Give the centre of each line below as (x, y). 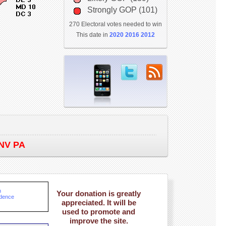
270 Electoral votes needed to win (115, 24)
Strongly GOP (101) (122, 10)
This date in (93, 35)
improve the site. (99, 221)
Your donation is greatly (99, 193)
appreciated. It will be (99, 203)
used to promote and (99, 212)
